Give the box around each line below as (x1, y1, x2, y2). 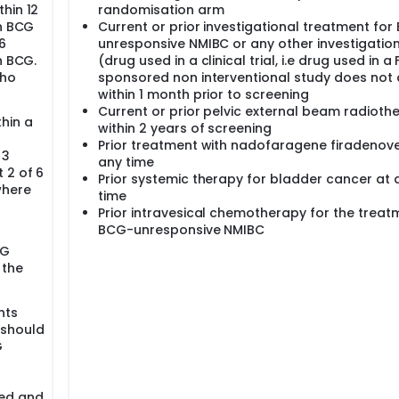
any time (98, 153, 154, 171)
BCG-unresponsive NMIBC (98, 221, 265, 239)
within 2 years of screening (98, 119, 273, 137)
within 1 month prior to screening (98, 85, 310, 103)
